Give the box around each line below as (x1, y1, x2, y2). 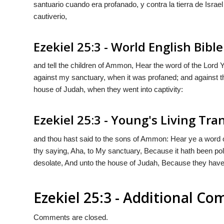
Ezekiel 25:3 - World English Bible (33, 38, 223, 55)
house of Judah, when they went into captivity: (33, 85, 183, 94)
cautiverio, (33, 11, 67, 20)
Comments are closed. (33, 212, 108, 221)
